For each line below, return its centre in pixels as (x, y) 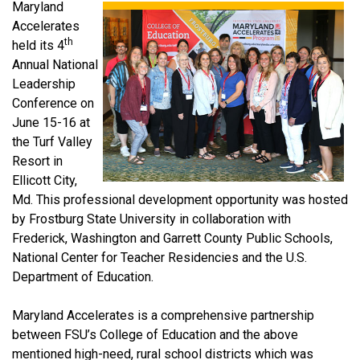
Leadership (44, 84)
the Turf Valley (52, 141)
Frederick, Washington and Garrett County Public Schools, (172, 238)
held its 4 (38, 45)
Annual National (55, 64)
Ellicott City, (45, 180)
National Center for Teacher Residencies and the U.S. (160, 257)
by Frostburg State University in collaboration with (151, 219)
